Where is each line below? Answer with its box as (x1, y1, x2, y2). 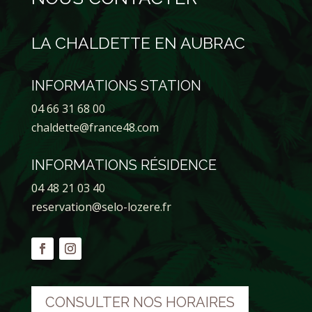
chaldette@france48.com (31, 119, 159, 135)
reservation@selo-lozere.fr (31, 198, 171, 214)
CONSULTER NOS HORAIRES (45, 293, 235, 311)
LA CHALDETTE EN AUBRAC (31, 33, 245, 52)
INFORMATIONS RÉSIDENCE (31, 156, 217, 173)
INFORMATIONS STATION (31, 77, 201, 94)
